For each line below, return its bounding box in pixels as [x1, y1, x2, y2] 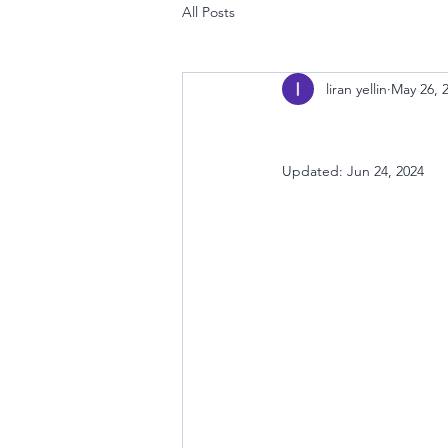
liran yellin [326, 79, 387, 98]
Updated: [282, 162, 347, 180]
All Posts [182, 2, 235, 21]
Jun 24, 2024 [347, 162, 424, 180]
